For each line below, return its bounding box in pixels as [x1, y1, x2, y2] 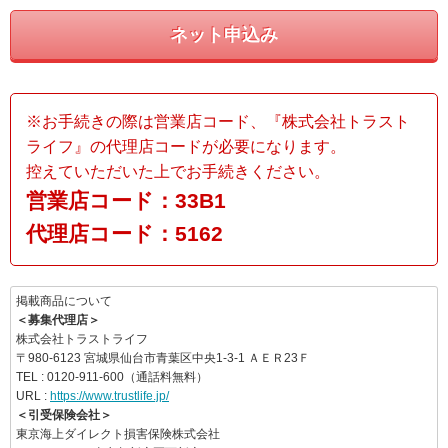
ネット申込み [170, 25, 278, 46]
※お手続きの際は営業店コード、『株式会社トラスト [26, 113, 410, 131]
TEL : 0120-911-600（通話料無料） [16, 370, 208, 385]
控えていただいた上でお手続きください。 [26, 163, 330, 181]
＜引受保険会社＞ [16, 408, 112, 423]
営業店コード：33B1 [26, 189, 226, 213]
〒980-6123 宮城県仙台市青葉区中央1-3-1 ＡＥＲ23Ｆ [16, 351, 310, 366]
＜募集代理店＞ [16, 313, 100, 328]
